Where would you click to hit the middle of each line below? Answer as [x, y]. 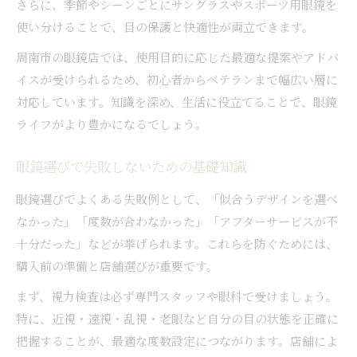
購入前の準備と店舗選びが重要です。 [117, 265]
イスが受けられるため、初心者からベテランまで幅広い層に [177, 79]
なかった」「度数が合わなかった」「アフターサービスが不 [177, 221]
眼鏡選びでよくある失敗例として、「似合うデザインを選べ [177, 198]
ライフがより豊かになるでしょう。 [112, 124]
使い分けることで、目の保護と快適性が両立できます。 [165, 26]
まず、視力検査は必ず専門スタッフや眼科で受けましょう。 [177, 296]
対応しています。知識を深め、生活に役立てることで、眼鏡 [177, 101]
